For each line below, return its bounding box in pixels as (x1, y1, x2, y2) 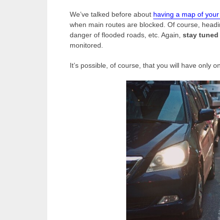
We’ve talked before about (70, 10, 153, 18)
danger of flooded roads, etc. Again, (70, 30, 181, 39)
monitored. (70, 41, 103, 49)
